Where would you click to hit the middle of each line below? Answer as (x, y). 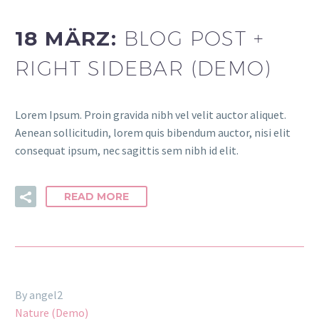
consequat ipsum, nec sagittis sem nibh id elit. (127, 150)
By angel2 (39, 295)
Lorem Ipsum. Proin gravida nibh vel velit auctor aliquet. (151, 114)
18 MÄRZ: (69, 39)
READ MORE (96, 197)
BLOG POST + (194, 38)
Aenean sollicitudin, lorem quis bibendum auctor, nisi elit (153, 132)
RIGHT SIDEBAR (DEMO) (143, 68)
